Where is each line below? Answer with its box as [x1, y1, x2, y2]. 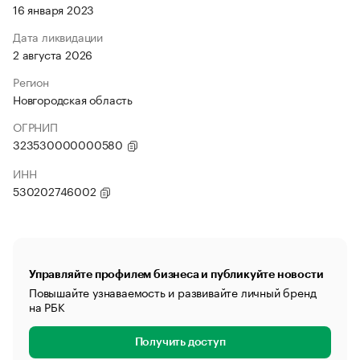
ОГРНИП [13, 117, 58, 135]
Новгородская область [13, 90, 133, 108]
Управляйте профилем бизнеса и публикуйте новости [29, 268, 324, 280]
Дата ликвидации [13, 27, 103, 45]
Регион [13, 72, 49, 90]
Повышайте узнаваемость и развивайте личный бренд [29, 283, 317, 301]
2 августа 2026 [13, 45, 93, 63]
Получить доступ [134, 337, 226, 348]
